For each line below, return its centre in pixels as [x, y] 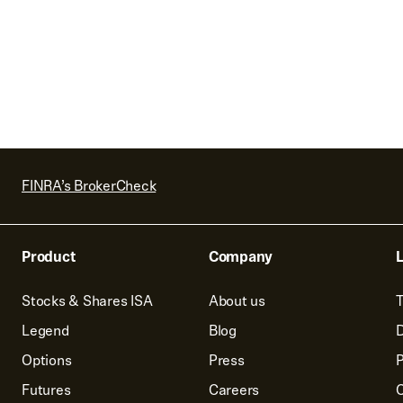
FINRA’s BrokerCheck [89, 185]
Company [241, 257]
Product [49, 257]
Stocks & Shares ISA [87, 301]
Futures [46, 390]
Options [47, 360]
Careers [234, 390]
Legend [45, 331]
